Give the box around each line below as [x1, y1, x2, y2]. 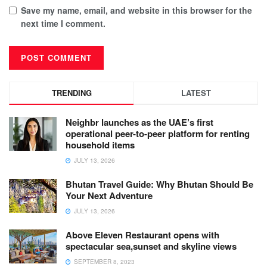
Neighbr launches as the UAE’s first [66, 115, 213, 129]
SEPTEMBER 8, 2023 [72, 257, 135, 266]
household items [66, 138, 135, 151]
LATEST [181, 86, 211, 98]
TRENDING [51, 86, 92, 98]
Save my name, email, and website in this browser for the [21, 4, 252, 16]
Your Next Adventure [66, 188, 153, 202]
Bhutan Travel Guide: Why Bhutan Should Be [66, 177, 253, 191]
